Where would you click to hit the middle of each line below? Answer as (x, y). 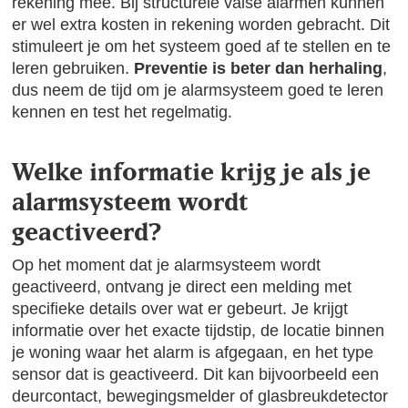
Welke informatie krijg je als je (192, 171)
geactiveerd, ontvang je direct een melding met (182, 287)
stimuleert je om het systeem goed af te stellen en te (202, 46)
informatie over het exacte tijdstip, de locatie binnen (199, 331)
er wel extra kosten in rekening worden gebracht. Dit (201, 25)
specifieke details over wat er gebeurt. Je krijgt (180, 309)
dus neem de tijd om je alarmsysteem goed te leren (198, 90)
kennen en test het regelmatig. (122, 112)
